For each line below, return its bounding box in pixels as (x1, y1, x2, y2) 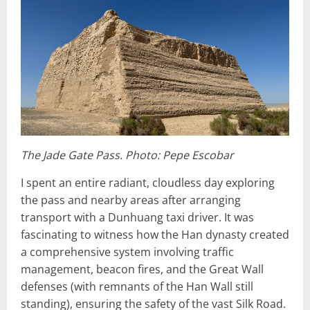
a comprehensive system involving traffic (21, 244, 234, 259)
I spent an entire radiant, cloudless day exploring (21, 174, 275, 190)
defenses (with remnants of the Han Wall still (21, 278, 253, 294)
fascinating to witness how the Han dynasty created (21, 226, 289, 242)
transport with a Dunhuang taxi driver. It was (21, 209, 254, 225)
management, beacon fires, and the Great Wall (21, 261, 264, 277)
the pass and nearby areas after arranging (21, 192, 241, 208)
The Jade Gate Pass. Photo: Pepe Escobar (21, 147, 234, 163)
